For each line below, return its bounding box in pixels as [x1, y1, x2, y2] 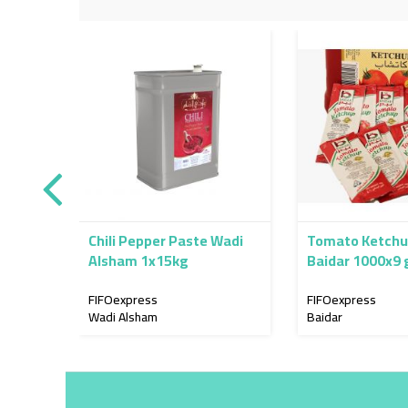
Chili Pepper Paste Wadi [88, 226, 243, 254]
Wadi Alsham [88, 304, 158, 329]
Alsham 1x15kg [88, 246, 189, 274]
